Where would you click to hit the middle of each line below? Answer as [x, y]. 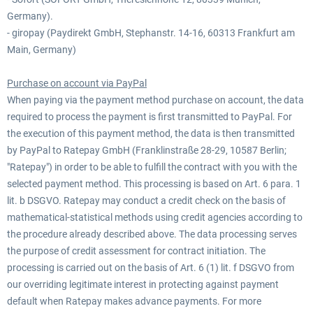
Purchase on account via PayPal [77, 83]
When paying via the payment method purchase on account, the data [155, 100]
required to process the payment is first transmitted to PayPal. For [150, 117]
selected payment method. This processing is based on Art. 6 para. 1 [154, 184]
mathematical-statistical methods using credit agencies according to [155, 217]
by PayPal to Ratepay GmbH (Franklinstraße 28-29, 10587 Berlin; [147, 150]
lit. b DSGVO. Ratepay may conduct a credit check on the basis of [146, 201]
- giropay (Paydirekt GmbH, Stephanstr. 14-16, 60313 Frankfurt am [151, 33]
